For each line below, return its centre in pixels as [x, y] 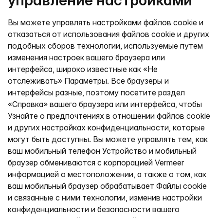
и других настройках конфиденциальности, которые [106, 127]
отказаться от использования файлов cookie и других [109, 34]
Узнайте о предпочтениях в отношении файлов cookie [109, 116]
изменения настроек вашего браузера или [86, 57]
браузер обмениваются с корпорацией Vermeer [96, 163]
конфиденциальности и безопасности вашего [94, 209]
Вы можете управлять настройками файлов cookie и [106, 22]
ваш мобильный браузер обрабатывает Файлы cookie [107, 186]
